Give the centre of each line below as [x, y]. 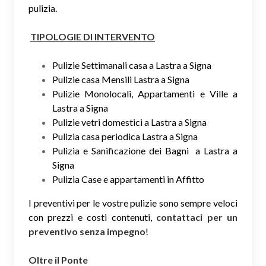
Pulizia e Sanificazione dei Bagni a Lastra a [145, 150]
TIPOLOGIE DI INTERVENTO [93, 36]
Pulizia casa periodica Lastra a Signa [125, 136]
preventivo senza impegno [87, 231]
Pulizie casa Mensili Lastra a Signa [121, 79]
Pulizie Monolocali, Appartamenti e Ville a [145, 93]
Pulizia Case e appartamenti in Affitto [128, 179]
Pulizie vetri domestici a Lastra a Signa [129, 122]
